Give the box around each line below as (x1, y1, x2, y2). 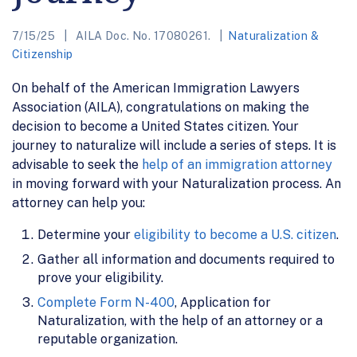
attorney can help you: (12, 194, 145, 210)
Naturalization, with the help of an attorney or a (37, 312, 323, 328)
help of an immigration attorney (142, 156, 332, 172)
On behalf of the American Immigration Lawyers (12, 80, 300, 96)
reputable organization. (37, 331, 178, 347)
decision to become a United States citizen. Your (12, 118, 299, 134)
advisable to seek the (12, 156, 142, 172)
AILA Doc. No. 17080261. (73, 29, 214, 42)
